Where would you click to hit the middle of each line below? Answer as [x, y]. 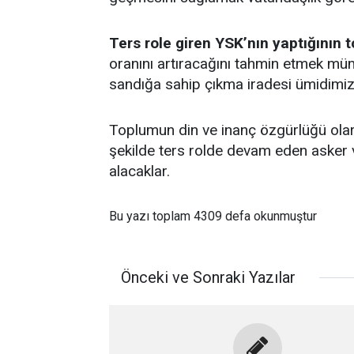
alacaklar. [139, 171]
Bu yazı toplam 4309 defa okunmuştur [213, 216]
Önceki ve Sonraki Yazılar [208, 277]
